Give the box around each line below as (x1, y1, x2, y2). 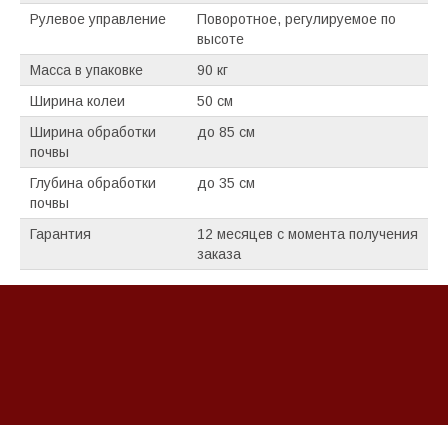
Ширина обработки (30, 124, 156, 140)
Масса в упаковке (30, 62, 143, 78)
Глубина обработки (30, 175, 156, 191)
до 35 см (197, 175, 255, 191)
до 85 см (197, 124, 255, 140)
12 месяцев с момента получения (197, 226, 418, 242)
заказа (197, 246, 241, 262)
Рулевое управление (30, 11, 166, 27)
